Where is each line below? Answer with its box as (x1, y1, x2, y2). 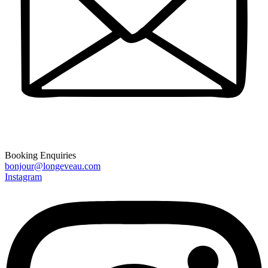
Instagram (5, 171, 42, 182)
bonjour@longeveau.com (5, 160, 100, 171)
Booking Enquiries (5, 150, 76, 160)
